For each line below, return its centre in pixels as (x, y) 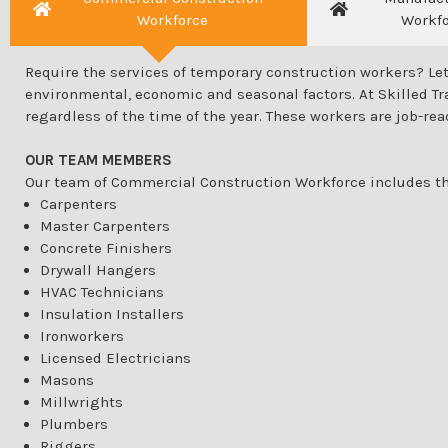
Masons (67, 380)
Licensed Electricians (115, 358)
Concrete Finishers (106, 248)
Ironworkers (82, 336)
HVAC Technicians (102, 292)
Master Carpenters (105, 226)
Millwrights (81, 402)
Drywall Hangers (98, 270)
